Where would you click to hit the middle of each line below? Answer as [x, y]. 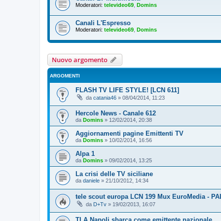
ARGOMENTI [65, 76]
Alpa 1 [85, 153]
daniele [91, 180]
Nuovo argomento [80, 60]
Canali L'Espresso [103, 23]
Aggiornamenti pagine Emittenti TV [129, 133]
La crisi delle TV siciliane [114, 174]
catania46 [105, 98]
